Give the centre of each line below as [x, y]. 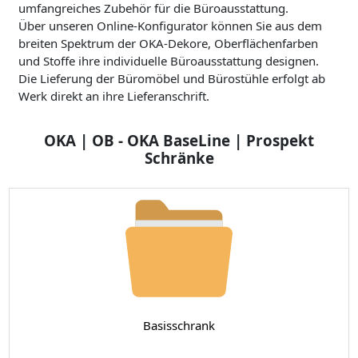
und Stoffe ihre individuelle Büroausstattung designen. [169, 61]
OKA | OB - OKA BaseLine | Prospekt [179, 141]
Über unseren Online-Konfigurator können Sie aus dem [171, 26]
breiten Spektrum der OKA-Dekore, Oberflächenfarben [169, 44]
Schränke [179, 158]
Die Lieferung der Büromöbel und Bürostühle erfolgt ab [172, 79]
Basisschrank [179, 326]
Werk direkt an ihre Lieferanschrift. [114, 96]
